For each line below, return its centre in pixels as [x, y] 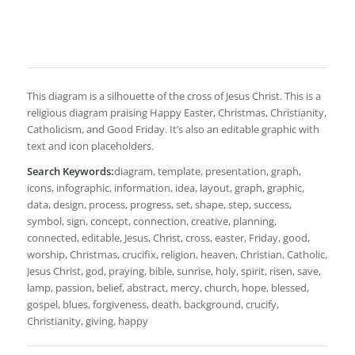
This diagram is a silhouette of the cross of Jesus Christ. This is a [174, 96]
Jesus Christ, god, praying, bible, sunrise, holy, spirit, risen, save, [174, 271]
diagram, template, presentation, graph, [207, 172]
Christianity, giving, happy [87, 321]
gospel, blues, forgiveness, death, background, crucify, [153, 305]
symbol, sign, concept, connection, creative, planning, [151, 221]
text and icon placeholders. [90, 146]
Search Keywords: [70, 172]
